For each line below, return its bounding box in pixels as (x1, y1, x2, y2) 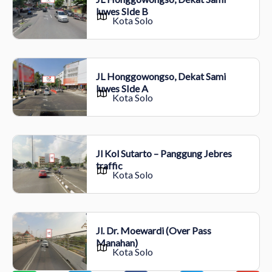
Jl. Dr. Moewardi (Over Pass (95, 224, 211, 236)
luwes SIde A (95, 82, 148, 94)
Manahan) (95, 236, 138, 248)
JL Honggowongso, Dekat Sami (95, 70, 226, 82)
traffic (95, 159, 123, 171)
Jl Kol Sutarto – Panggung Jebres (95, 147, 232, 159)
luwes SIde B (95, 5, 148, 17)
